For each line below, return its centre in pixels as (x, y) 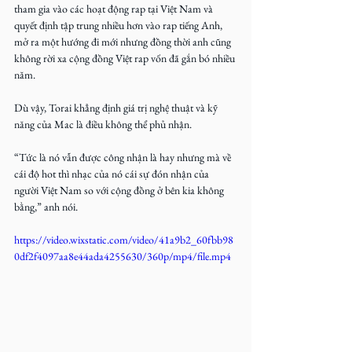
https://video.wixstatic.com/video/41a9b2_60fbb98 (124, 240)
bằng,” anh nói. (46, 207)
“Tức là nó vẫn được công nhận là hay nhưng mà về (124, 157)
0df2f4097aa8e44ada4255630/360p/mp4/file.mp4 (123, 256)
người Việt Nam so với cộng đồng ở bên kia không (120, 190)
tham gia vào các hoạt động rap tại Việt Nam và (115, 9)
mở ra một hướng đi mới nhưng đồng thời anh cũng (124, 42)
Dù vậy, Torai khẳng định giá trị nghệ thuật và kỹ (117, 108)
